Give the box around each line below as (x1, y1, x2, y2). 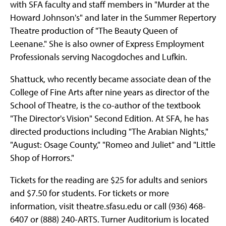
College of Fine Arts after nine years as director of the (10, 86, 209, 98)
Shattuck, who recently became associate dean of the (10, 73, 211, 85)
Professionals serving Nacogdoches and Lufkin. (10, 51, 187, 63)
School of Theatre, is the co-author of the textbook (10, 99, 200, 111)
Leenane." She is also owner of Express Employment (10, 38, 204, 50)
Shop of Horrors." (10, 152, 74, 164)
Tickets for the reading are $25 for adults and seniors (10, 174, 207, 186)
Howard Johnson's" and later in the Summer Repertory (10, 12, 216, 24)
